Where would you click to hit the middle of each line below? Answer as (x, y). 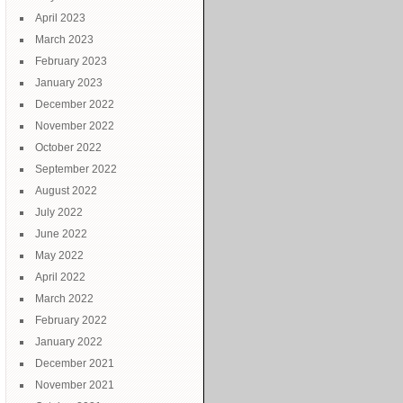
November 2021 (75, 385)
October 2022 (68, 148)
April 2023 (60, 18)
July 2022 (59, 212)
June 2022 (61, 234)
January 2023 (69, 83)
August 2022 (66, 191)
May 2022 (59, 255)
